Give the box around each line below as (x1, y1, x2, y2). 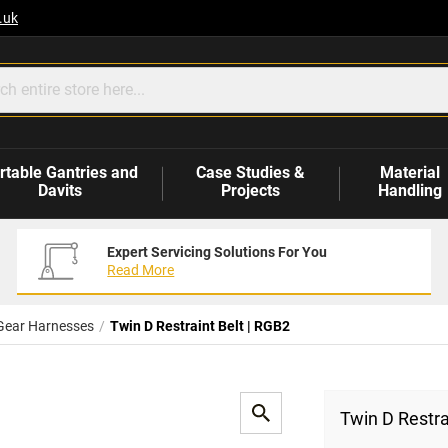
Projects (221, 181, 281, 201)
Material (379, 163, 440, 183)
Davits (37, 181, 82, 201)
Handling (377, 181, 442, 201)
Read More (107, 262, 175, 279)
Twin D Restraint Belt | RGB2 (110, 318, 290, 335)
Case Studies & (196, 163, 306, 183)
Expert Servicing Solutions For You (107, 244, 328, 261)
